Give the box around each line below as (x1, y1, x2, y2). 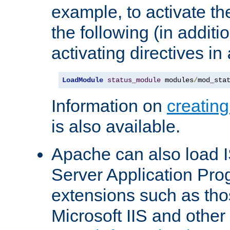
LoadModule (62, 76, 103, 85)
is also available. (51, 117, 180, 137)
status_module (107, 76, 161, 85)
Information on (51, 96, 167, 116)
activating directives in (51, 43, 227, 63)
